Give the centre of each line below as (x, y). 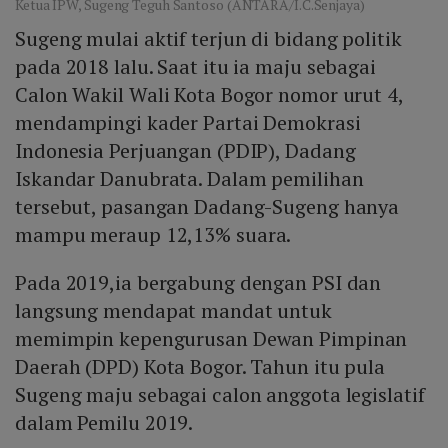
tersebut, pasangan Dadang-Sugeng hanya (207, 207)
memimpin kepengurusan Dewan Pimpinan (211, 339)
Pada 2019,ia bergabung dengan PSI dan (198, 283)
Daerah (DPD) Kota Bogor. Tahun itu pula (200, 367)
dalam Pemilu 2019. (104, 423)
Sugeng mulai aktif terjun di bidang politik (208, 39)
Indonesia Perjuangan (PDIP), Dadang (185, 151)
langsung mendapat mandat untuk (173, 311)
